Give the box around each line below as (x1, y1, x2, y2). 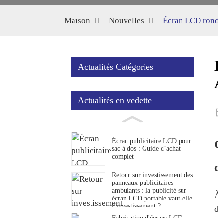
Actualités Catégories (78, 62, 153, 72)
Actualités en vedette (78, 95, 152, 105)
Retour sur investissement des (112, 171, 193, 179)
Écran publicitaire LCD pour (112, 137, 191, 145)
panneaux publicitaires (112, 179, 173, 187)
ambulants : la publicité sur (112, 187, 186, 195)
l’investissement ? (112, 202, 161, 210)
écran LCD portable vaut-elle (112, 195, 192, 202)
